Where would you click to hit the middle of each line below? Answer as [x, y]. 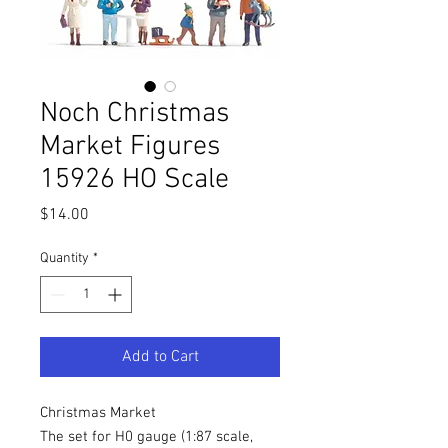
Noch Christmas [134, 114]
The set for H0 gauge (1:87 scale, [146, 437]
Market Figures [130, 147]
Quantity [64, 258]
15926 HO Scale [134, 180]
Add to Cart [160, 357]
